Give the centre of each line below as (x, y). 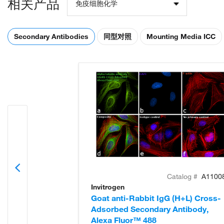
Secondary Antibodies (51, 37)
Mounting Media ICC (181, 37)
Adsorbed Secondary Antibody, (150, 209)
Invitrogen (108, 187)
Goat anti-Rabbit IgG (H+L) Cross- (156, 198)
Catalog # (183, 177)
